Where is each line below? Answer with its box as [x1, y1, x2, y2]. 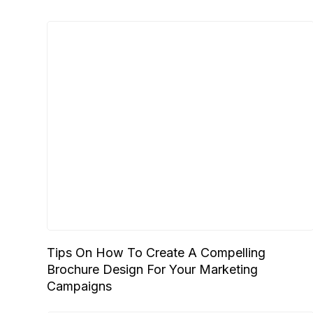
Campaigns [47, 279, 112, 293]
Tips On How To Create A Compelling [47, 245, 266, 260]
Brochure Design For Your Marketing [47, 262, 259, 277]
